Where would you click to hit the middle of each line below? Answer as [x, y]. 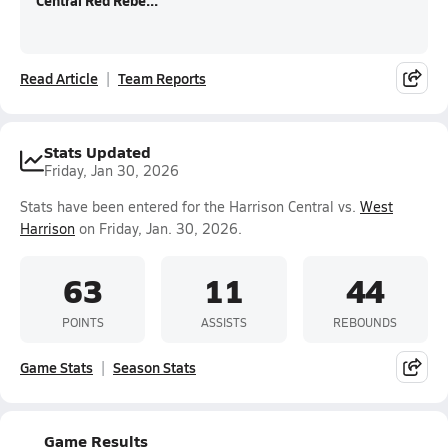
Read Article [59, 78]
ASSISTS [223, 321]
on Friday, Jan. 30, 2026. [158, 228]
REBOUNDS [365, 321]
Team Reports [162, 78]
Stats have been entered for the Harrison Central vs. [190, 206]
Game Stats [56, 367]
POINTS [82, 321]
